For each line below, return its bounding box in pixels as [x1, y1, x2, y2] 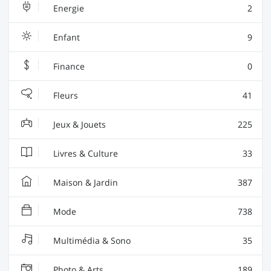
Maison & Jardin [51, 176, 118, 188]
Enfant [51, 31, 80, 43]
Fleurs [51, 89, 78, 101]
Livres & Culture [51, 147, 118, 159]
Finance [51, 60, 85, 72]
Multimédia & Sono [51, 234, 131, 246]
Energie [51, 2, 84, 14]
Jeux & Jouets [51, 118, 106, 130]
